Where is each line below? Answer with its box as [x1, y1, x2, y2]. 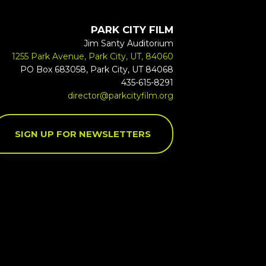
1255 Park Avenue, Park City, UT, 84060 [11, 51, 173, 62]
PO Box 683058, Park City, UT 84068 [20, 64, 173, 75]
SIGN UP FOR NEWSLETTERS [14, 128, 151, 140]
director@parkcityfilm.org [67, 90, 173, 102]
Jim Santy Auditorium [83, 38, 173, 49]
